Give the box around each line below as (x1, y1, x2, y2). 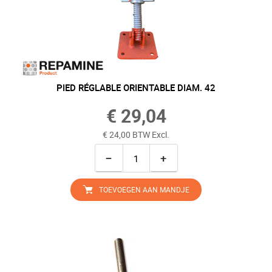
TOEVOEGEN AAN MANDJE (99, 185, 189, 194)
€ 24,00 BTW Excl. (103, 129, 169, 140)
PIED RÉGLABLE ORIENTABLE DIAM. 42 (56, 81, 216, 93)
